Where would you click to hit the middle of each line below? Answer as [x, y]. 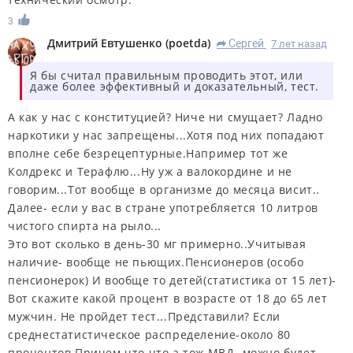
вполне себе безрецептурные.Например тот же [148, 154]
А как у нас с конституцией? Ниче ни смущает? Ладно [166, 117]
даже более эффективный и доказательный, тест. [175, 87]
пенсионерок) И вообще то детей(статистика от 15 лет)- [172, 281]
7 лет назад [299, 44]
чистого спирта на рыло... [85, 226]
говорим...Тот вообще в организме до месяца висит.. [164, 190]
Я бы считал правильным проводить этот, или [167, 76]
